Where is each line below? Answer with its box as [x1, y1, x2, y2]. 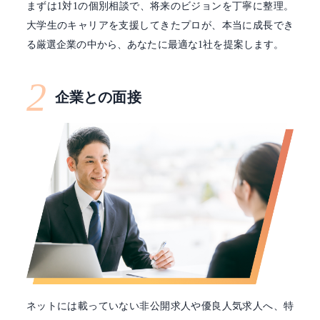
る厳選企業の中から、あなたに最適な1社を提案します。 [26, 39, 284, 50]
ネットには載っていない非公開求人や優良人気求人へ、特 [26, 301, 294, 312]
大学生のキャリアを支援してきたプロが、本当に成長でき [26, 19, 294, 31]
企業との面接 [54, 89, 141, 105]
